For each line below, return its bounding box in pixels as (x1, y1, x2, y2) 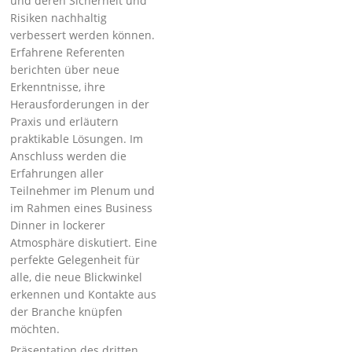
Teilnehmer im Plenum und (10, 183, 156, 198)
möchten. (10, 321, 60, 336)
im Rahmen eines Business (10, 200, 153, 215)
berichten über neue (10, 62, 120, 77)
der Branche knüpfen (10, 304, 123, 319)
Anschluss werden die (10, 148, 127, 163)
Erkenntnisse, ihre (10, 79, 106, 94)
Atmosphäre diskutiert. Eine (10, 235, 158, 250)
